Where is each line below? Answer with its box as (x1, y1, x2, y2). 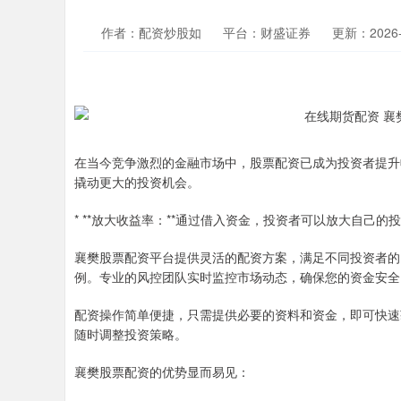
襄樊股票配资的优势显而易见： (74, 363, 250, 380)
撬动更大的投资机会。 (74, 173, 200, 191)
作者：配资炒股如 (101, 23, 205, 41)
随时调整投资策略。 (74, 325, 187, 343)
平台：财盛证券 (223, 23, 311, 41)
